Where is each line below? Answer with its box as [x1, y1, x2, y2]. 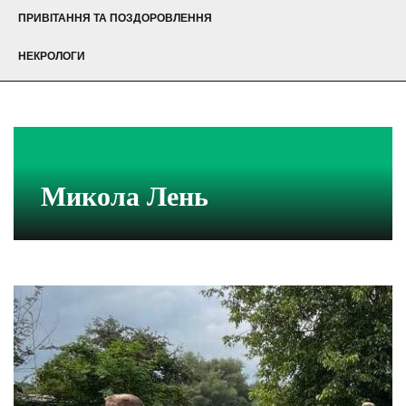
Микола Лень [41, 181, 208, 212]
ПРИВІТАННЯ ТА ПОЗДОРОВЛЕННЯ [18, 12, 212, 25]
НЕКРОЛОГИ [18, 50, 85, 63]
